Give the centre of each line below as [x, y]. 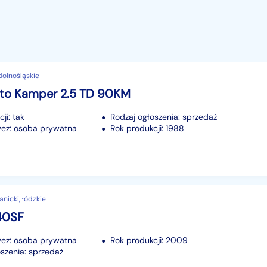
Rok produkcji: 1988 [147, 128]
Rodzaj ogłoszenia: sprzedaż [164, 117]
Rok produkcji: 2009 [149, 240]
